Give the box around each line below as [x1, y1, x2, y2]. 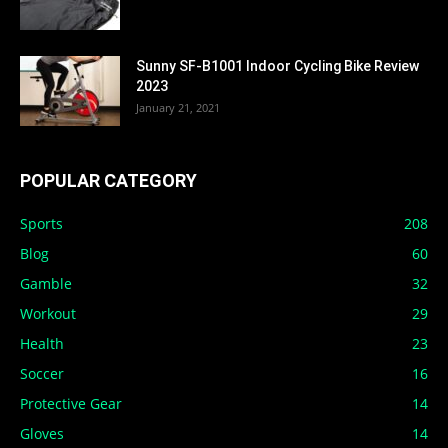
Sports [20, 214, 63, 234]
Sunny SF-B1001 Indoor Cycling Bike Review [136, 58, 419, 75]
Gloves [20, 424, 64, 444]
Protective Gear [20, 394, 122, 414]
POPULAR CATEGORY [20, 170, 197, 192]
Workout [20, 304, 76, 324]
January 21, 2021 [136, 100, 220, 116]
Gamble [20, 274, 72, 294]
